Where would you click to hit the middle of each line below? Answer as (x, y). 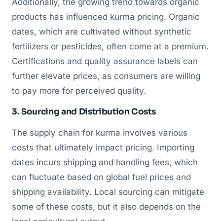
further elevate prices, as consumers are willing (106, 76)
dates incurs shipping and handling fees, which (105, 162)
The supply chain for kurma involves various (100, 132)
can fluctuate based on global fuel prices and (101, 177)
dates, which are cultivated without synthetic (102, 32)
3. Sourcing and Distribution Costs (84, 112)
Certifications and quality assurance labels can (105, 61)
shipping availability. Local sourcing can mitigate (108, 192)
